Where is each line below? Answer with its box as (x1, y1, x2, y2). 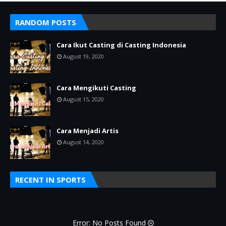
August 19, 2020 (63, 52, 104, 60)
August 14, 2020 (63, 138, 104, 146)
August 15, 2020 (63, 95, 104, 103)
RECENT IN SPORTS (15, 174, 86, 185)
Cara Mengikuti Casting (56, 83, 136, 92)
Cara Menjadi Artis (56, 126, 119, 135)
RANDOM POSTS (15, 17, 76, 27)
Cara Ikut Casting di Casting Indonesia (56, 40, 186, 49)
